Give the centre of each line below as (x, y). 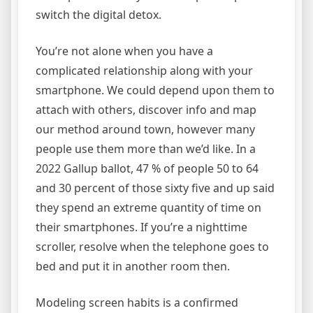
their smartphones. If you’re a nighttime (141, 227)
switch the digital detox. (99, 15)
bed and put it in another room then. (133, 267)
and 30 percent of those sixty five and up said (155, 188)
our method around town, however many (145, 130)
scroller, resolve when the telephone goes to (152, 247)
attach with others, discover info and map (146, 110)
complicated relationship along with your (144, 71)
